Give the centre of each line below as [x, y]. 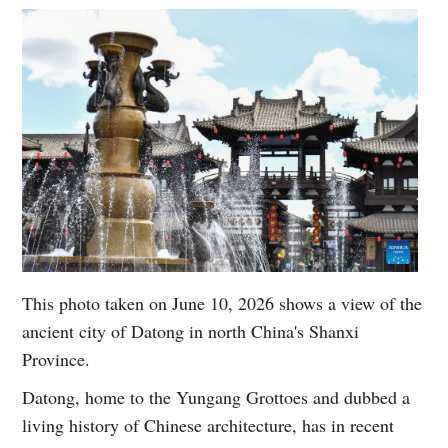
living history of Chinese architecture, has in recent [208, 425]
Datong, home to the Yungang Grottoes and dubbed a [216, 397]
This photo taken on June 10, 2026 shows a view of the [222, 303]
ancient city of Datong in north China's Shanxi [191, 331]
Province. [56, 359]
